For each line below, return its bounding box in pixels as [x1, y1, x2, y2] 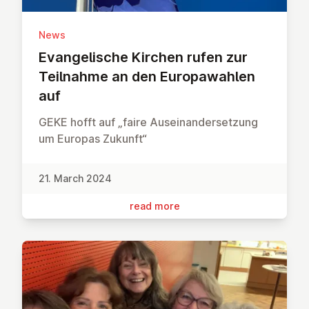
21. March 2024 [39, 172, 112, 184]
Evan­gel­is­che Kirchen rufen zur [39, 48, 248, 66]
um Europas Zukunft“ [39, 131, 147, 146]
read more [129, 199, 180, 212]
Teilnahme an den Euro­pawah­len [39, 68, 255, 85]
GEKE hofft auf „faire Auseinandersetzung [39, 114, 258, 129]
